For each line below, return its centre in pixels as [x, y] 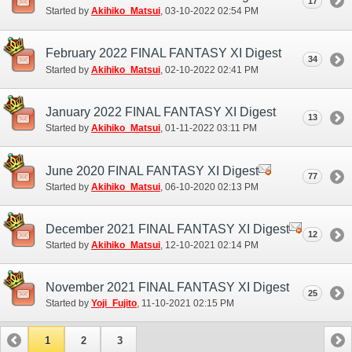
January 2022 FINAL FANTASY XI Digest [161, 112]
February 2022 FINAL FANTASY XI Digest [163, 53]
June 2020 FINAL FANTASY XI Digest [152, 170]
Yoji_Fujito [114, 304]
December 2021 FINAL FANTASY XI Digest [167, 229]
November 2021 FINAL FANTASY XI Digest [167, 287]
